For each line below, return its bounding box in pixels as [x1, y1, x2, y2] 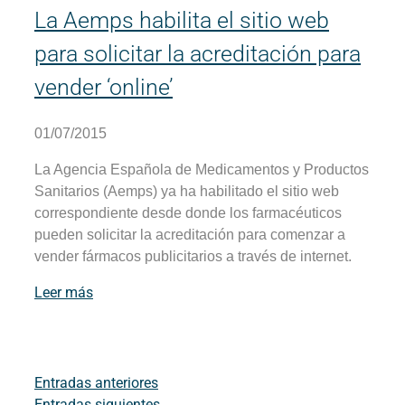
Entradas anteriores [34, 373, 158, 391]
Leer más [34, 283, 93, 301]
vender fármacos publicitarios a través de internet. [34, 248, 352, 264]
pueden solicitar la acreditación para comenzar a [34, 226, 345, 242]
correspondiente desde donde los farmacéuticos [34, 204, 342, 221]
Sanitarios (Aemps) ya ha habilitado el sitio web [34, 183, 339, 199]
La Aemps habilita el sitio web [34, 7, 329, 34]
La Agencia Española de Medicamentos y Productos [34, 161, 369, 177]
